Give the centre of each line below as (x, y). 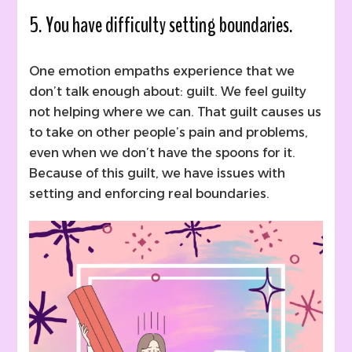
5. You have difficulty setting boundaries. (161, 25)
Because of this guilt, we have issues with (158, 173)
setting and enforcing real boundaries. (150, 193)
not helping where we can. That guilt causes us (176, 112)
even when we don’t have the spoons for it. (163, 152)
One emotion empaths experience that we (162, 71)
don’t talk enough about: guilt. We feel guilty (168, 91)
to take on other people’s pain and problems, (169, 132)
